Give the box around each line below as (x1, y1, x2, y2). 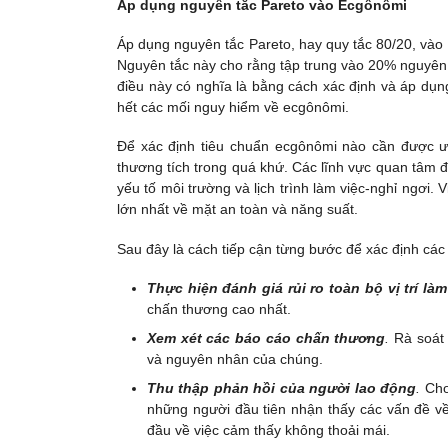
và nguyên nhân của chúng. (147, 351, 323, 368)
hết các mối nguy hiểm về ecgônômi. (117, 99, 349, 116)
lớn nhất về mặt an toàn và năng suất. (117, 201, 358, 218)
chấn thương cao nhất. (147, 300, 291, 317)
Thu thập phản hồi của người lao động (147, 380, 417, 397)
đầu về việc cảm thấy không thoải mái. (147, 422, 390, 439)
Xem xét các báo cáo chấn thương (147, 330, 386, 347)
